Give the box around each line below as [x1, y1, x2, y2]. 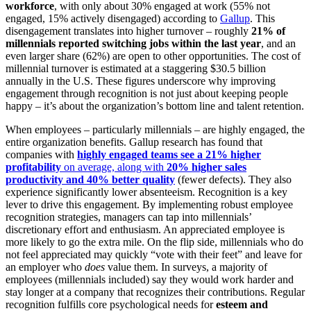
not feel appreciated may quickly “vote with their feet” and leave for [6, 248, 302, 260]
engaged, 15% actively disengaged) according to [6, 12, 220, 24]
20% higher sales [167, 160, 246, 173]
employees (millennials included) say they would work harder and [6, 273, 294, 285]
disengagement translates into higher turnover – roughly [6, 24, 251, 37]
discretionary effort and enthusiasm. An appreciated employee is [6, 223, 285, 235]
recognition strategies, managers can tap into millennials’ [6, 210, 251, 223]
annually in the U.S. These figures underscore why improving [6, 74, 276, 87]
